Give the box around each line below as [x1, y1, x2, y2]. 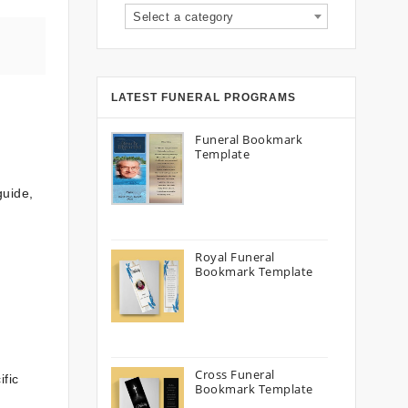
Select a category [133, 10, 234, 24]
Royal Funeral [195, 249, 275, 265]
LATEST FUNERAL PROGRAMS [111, 91, 296, 104]
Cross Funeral [195, 366, 275, 382]
